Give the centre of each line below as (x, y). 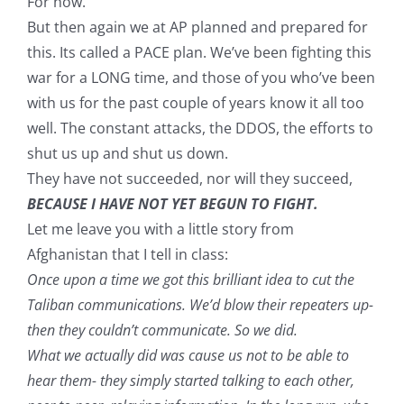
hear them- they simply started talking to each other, (190, 381)
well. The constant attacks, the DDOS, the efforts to (200, 129)
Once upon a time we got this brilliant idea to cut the (190, 280)
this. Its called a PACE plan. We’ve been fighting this (199, 53)
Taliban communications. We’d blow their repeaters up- (200, 305)
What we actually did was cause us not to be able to (188, 356)
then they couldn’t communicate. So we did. (162, 331)
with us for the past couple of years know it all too (195, 103)
